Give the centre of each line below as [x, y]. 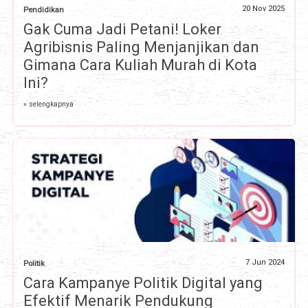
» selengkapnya [48, 104]
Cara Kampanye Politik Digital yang [143, 283]
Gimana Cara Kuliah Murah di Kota [140, 65]
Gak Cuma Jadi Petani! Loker [122, 29]
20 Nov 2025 [264, 8]
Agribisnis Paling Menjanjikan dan [141, 47]
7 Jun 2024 [265, 262]
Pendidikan [43, 10]
